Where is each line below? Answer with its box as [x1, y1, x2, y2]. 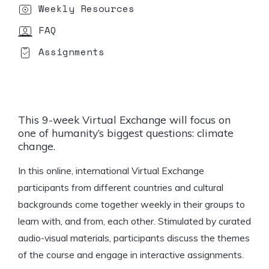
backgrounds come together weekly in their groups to [18, 198, 245, 210]
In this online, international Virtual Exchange [18, 164, 204, 177]
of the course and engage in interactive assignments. [18, 248, 246, 261]
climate [197, 126, 234, 139]
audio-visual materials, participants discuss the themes [18, 231, 250, 244]
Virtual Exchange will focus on [79, 113, 231, 126]
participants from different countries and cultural [18, 181, 223, 193]
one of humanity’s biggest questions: [18, 126, 197, 139]
